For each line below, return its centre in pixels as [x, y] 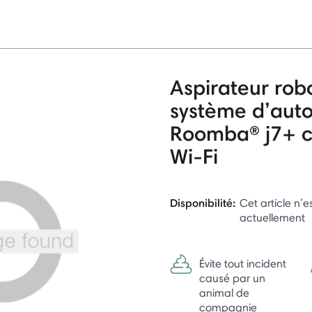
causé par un [232, 278]
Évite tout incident [243, 263]
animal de [224, 292]
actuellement [272, 217]
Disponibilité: [203, 202]
